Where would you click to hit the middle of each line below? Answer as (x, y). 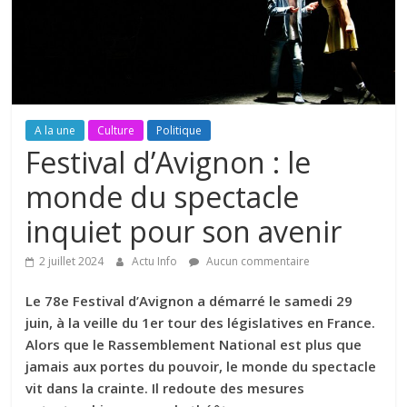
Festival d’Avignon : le (169, 163)
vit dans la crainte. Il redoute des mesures (165, 388)
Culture (116, 131)
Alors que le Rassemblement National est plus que (194, 345)
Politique (179, 131)
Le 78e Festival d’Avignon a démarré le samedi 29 (189, 301)
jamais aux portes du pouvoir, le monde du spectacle (201, 367)
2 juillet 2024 (72, 262)
